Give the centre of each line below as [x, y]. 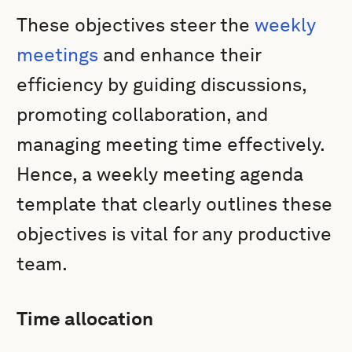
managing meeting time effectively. [171, 144]
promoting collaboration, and [143, 114]
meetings [58, 55]
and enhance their [180, 55]
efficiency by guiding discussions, [162, 84]
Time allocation [85, 319]
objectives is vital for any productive [174, 234]
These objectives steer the [136, 25]
